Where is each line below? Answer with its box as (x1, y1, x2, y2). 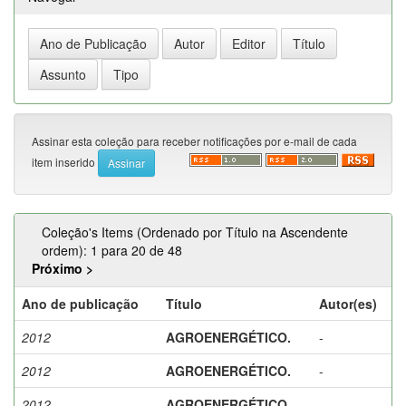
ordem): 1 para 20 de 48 (42, 240, 182, 259)
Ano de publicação (22, 294, 139, 313)
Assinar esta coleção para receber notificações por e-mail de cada (32, 132, 357, 149)
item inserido (32, 153, 98, 169)
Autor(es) (319, 294, 377, 313)
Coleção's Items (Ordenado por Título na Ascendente (42, 222, 348, 241)
